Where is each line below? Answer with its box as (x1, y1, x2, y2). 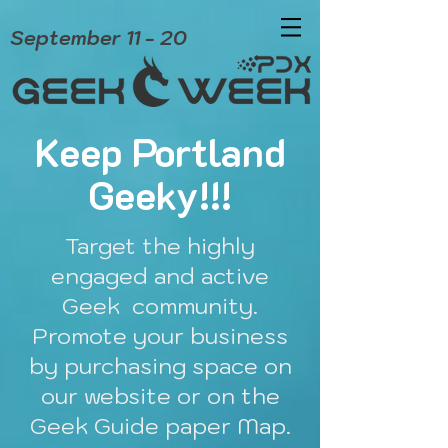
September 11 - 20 (10, 26, 187, 50)
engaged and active (51, 261, 269, 290)
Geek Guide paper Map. (29, 411, 291, 440)
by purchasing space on (28, 351, 292, 380)
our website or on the (40, 381, 280, 410)
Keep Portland (34, 126, 286, 177)
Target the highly (65, 231, 255, 260)
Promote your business (32, 321, 288, 350)
